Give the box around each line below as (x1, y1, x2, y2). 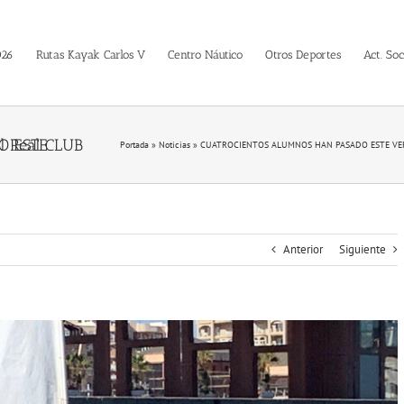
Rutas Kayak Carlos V (35, 47, 145, 61)
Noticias (159, 139, 190, 151)
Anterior (283, 242, 323, 257)
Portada (120, 139, 149, 151)
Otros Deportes (264, 47, 341, 61)
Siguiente (339, 242, 386, 257)
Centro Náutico (167, 47, 243, 61)
